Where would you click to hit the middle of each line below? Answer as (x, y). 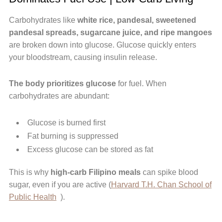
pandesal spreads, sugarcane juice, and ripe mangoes (110, 32)
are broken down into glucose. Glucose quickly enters (102, 45)
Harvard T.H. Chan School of (161, 184)
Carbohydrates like (43, 20)
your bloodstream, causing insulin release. (83, 57)
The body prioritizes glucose (62, 83)
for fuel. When (141, 83)
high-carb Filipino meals (95, 172)
